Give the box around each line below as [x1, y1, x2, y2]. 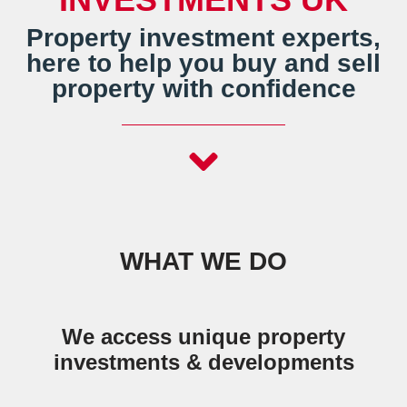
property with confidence [51, 74, 356, 104]
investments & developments [53, 350, 354, 375]
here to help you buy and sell [26, 49, 381, 78]
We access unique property [62, 324, 345, 350]
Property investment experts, [26, 24, 381, 53]
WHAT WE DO [120, 247, 287, 276]
